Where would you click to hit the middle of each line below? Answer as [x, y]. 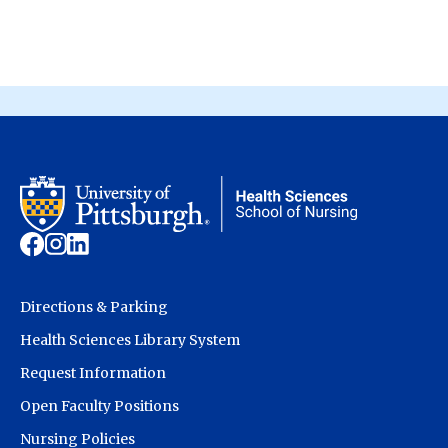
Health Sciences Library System [130, 339]
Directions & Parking [94, 306]
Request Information [93, 372]
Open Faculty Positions [99, 405]
